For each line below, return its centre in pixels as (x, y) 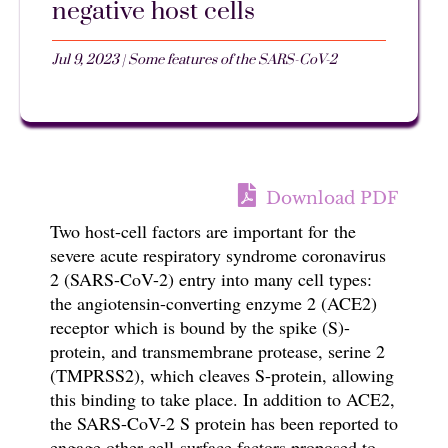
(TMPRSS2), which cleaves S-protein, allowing (221, 375)
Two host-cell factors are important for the (202, 231)
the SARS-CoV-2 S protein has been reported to (223, 423)
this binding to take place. (146, 399)
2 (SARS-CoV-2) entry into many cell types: (210, 279)
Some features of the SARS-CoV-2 (232, 60)
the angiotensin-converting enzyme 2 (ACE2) (213, 303)
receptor (79, 327)
